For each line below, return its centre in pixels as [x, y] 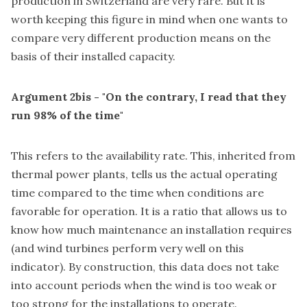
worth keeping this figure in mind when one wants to [149, 19]
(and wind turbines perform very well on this [127, 248]
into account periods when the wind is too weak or [144, 285]
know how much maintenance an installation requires [151, 229]
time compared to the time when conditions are [137, 192]
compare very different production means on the [141, 37]
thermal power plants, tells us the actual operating [144, 174]
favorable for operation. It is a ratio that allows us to [149, 211]
